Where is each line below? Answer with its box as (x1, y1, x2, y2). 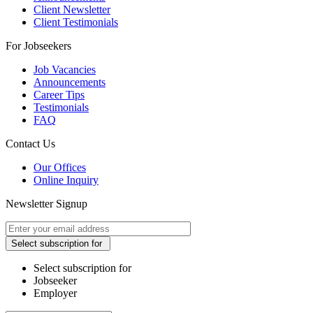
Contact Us (6, 138, 55, 150)
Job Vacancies (34, 64, 96, 76)
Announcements (34, 76, 105, 89)
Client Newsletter (34, 3, 110, 16)
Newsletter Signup (6, 198, 87, 210)
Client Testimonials (34, 16, 118, 29)
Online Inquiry (34, 174, 99, 187)
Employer (34, 287, 77, 300)
